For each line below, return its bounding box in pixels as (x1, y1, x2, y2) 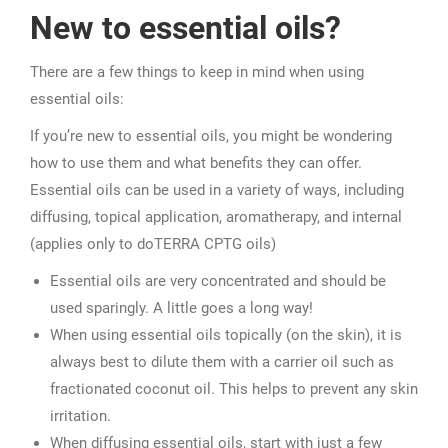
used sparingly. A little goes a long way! (50, 299, 313, 317)
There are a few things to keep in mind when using (30, 63, 364, 81)
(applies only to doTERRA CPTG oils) (30, 235, 276, 253)
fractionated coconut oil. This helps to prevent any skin (50, 380, 418, 398)
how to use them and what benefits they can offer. (30, 154, 362, 172)
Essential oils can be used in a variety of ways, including (30, 181, 404, 199)
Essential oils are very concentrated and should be (50, 272, 386, 290)
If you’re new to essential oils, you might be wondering (30, 127, 392, 145)
